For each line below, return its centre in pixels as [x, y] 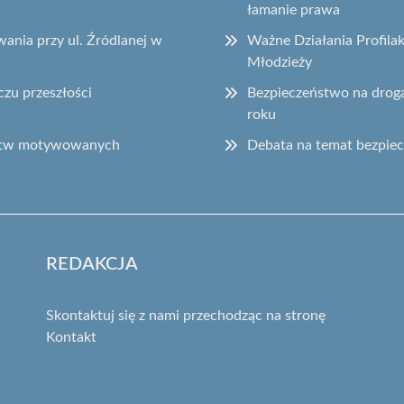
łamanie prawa [294, 9]
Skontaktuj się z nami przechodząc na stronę [185, 315]
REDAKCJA [92, 264]
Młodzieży [280, 62]
